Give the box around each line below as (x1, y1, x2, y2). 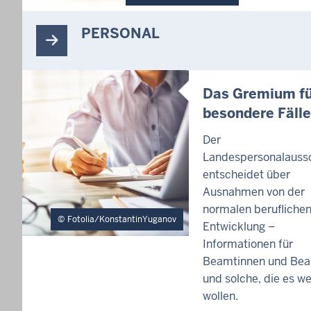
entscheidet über (202, 167, 290, 183)
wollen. (202, 289, 238, 304)
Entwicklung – (202, 219, 275, 235)
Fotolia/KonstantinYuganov (67, 214, 176, 226)
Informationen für (202, 237, 293, 252)
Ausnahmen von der (202, 185, 305, 200)
